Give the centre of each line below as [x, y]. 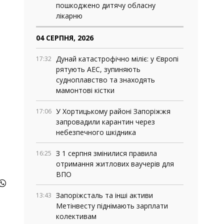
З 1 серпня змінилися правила [106, 153]
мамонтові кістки [85, 90]
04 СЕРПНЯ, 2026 [65, 38]
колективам [76, 216]
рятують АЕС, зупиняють [98, 69]
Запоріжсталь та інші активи [104, 195]
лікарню [69, 16]
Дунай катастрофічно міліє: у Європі [117, 59]
